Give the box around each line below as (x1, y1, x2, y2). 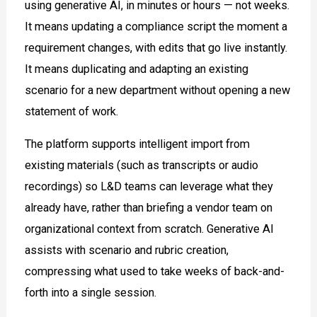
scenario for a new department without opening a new (25, 83, 291, 97)
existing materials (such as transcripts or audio (25, 158, 259, 173)
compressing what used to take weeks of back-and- (25, 265, 285, 279)
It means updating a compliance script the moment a (25, 19, 288, 33)
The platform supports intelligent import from (25, 137, 250, 151)
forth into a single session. (25, 286, 157, 300)
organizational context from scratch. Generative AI (25, 222, 275, 236)
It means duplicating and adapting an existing (25, 62, 249, 76)
